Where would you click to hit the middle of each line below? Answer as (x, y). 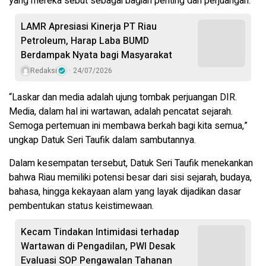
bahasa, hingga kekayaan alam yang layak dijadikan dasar (125, 192)
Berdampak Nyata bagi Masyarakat (96, 56)
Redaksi (44, 71)
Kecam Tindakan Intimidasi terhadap (100, 232)
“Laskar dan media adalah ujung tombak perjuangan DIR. (123, 98)
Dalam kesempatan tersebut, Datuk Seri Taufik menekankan (131, 164)
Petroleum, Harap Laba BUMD (85, 41)
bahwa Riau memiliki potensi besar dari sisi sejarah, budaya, (130, 178)
